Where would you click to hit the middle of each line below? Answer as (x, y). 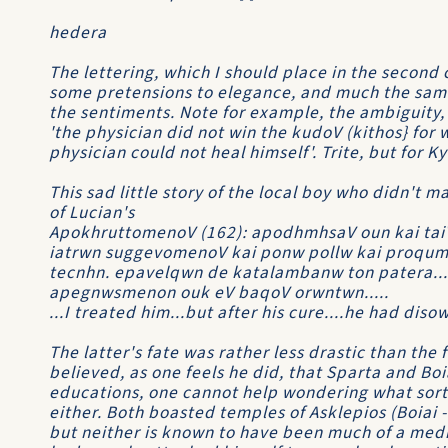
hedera (78, 32)
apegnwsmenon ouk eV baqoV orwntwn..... (219, 292)
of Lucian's (92, 212)
